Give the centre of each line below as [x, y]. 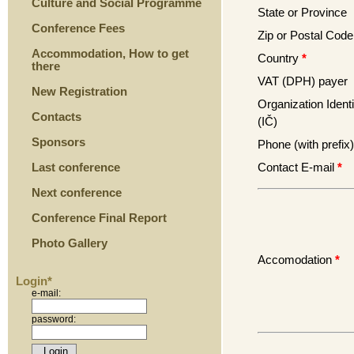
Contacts [56, 117]
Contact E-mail [296, 167]
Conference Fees [78, 28]
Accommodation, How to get [110, 53]
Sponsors [58, 142]
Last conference [76, 167]
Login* [34, 281]
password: [54, 319]
